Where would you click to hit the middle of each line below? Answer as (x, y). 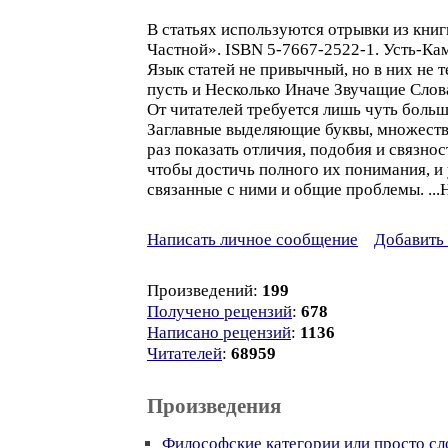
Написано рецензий (219, 332)
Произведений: (204, 290)
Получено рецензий (219, 311)
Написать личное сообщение (252, 239)
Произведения (214, 406)
